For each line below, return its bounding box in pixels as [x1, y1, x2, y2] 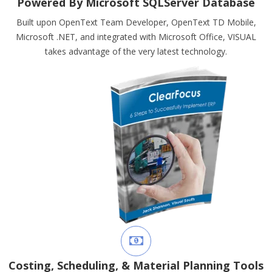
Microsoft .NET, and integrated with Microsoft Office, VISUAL [16, 31, 256, 42]
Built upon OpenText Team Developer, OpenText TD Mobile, [16, 16, 256, 28]
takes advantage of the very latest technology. [45, 46, 227, 57]
